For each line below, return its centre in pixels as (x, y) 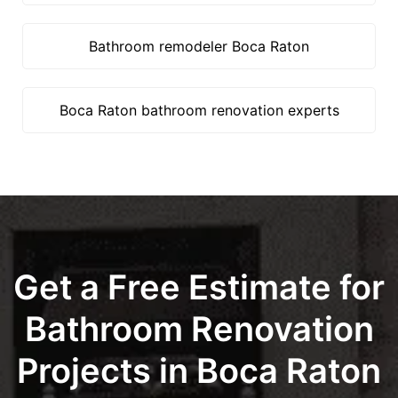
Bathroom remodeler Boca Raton (199, 46)
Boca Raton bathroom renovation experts (199, 110)
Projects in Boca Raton (199, 370)
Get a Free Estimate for (199, 287)
